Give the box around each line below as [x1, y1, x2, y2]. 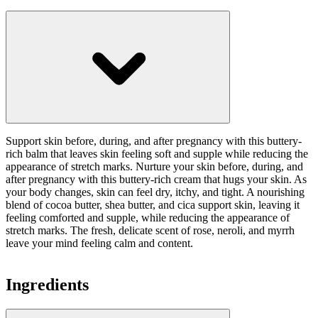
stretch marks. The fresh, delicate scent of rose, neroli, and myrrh [6, 224, 295, 236]
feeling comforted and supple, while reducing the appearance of [6, 211, 290, 224]
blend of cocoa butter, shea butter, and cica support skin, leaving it [6, 198, 300, 211]
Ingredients [6, 275, 89, 294]
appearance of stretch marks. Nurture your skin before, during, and [6, 160, 303, 172]
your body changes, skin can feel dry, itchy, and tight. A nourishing [6, 185, 305, 198]
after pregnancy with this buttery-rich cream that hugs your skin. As [6, 172, 307, 185]
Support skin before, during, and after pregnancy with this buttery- [6, 134, 302, 147]
